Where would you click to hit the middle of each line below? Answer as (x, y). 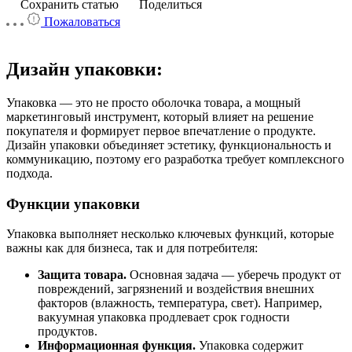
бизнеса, (109, 248)
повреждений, (76, 289)
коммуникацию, (49, 159)
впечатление (215, 130)
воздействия (228, 289)
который (185, 116)
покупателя (37, 130)
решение (289, 116)
